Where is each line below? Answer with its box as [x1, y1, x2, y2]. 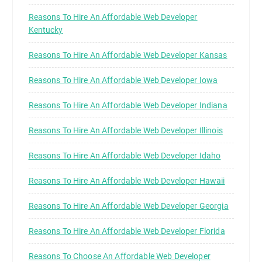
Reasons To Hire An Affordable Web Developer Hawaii [28, 176, 225, 186]
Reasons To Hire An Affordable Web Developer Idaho [28, 151, 221, 161]
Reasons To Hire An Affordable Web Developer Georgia [28, 201, 229, 211]
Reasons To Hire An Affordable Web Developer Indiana [28, 101, 227, 111]
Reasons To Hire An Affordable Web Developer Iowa [28, 75, 218, 85]
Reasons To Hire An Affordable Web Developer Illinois [28, 126, 223, 136]
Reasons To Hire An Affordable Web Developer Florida [28, 226, 225, 236]
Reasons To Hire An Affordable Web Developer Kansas [28, 50, 227, 60]
